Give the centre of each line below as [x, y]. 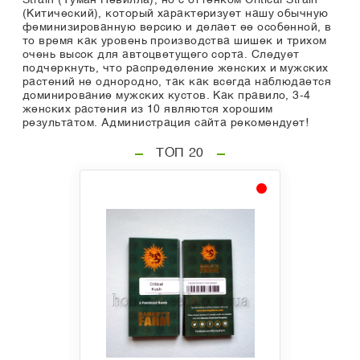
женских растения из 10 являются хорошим [148, 110]
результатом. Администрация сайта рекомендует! [166, 123]
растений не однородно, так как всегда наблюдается [177, 82]
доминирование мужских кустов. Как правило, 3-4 [167, 96]
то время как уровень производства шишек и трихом [175, 41]
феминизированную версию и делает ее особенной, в [177, 28]
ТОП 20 [180, 154]
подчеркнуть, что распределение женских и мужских [176, 69]
